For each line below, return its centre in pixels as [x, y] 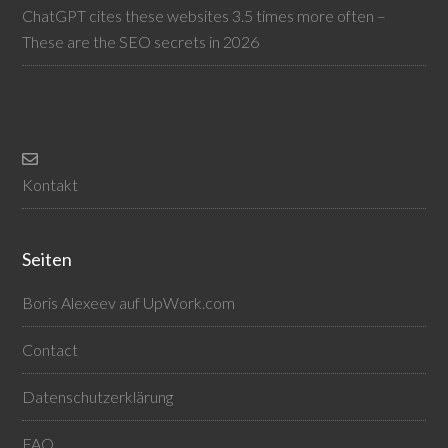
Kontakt [50, 184]
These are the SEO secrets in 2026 [141, 41]
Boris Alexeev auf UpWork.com [129, 302]
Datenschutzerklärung [98, 396]
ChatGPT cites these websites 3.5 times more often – [204, 15]
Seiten [47, 258]
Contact [50, 349]
